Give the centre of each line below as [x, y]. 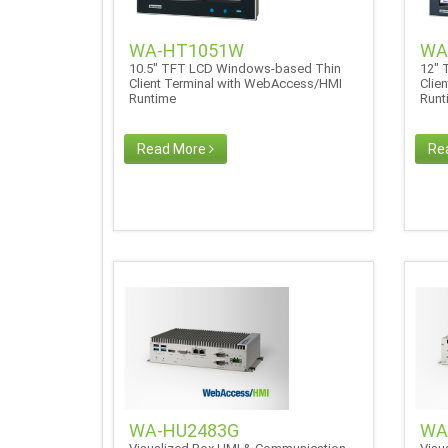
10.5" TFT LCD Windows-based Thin [235, 68]
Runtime [155, 98]
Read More [173, 148]
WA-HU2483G [184, 430]
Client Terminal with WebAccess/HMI [235, 83]
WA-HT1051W [186, 50]
